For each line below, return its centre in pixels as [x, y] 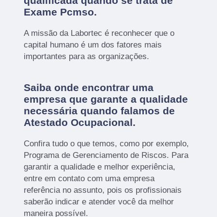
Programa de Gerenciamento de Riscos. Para [106, 155]
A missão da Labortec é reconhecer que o [99, 33]
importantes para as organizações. [87, 56]
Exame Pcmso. [61, 12]
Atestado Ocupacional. [80, 122]
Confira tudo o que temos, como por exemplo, [107, 143]
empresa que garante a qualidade [106, 99]
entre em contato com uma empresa [89, 178]
